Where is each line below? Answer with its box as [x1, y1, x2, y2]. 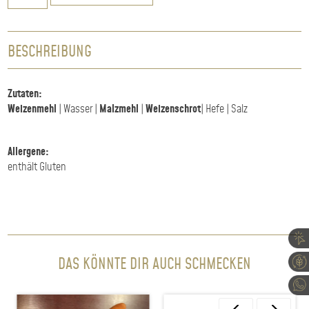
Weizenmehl [8, 101, 57, 118]
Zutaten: [8, 86, 43, 103]
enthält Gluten [8, 159, 67, 176]
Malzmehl [99, 101, 139, 118]
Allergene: [8, 144, 50, 161]
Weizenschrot [146, 101, 201, 118]
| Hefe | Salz [201, 101, 248, 118]
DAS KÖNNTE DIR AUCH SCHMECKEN [58, 254, 251, 276]
